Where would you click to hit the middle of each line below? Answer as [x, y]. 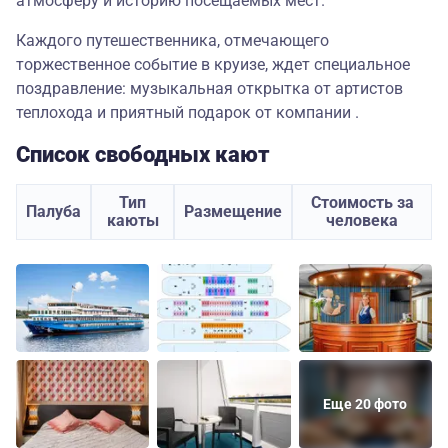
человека [362, 221]
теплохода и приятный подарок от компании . [187, 113]
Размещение [233, 212]
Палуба [53, 212]
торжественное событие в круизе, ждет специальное [213, 65]
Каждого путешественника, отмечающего [172, 41]
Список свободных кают [143, 155]
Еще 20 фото [365, 404]
